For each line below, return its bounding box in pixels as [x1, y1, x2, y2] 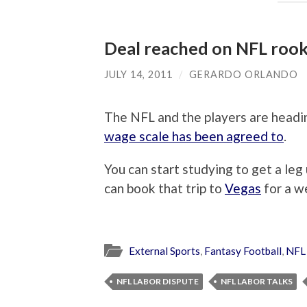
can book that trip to [104, 180, 225, 197]
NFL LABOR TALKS [221, 275, 293, 286]
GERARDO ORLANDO [189, 68, 298, 80]
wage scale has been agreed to [104, 128, 284, 145]
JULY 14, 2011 [104, 68, 173, 80]
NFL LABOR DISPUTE [116, 275, 199, 286]
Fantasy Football [204, 244, 282, 257]
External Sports [129, 244, 200, 257]
